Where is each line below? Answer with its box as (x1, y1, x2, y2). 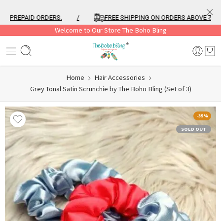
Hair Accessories (94, 73, 145, 82)
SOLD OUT (181, 126, 206, 133)
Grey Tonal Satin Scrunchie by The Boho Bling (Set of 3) (30, 84, 191, 94)
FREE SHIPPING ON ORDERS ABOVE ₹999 (91, 14, 209, 21)
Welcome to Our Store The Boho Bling (54, 26, 167, 35)
